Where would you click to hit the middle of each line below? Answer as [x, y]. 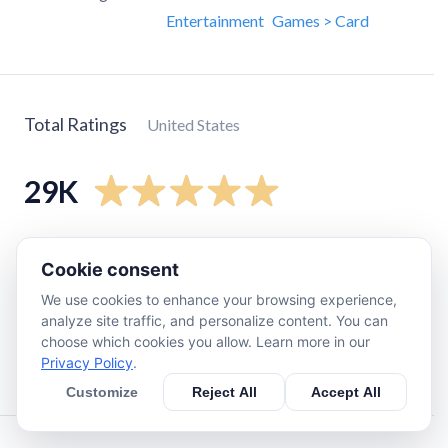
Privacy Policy [87, 362]
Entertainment [215, 20]
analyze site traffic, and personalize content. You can [214, 320]
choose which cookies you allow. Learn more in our [205, 341]
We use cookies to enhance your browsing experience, [219, 299]
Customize [102, 392]
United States [193, 124]
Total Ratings [75, 124]
